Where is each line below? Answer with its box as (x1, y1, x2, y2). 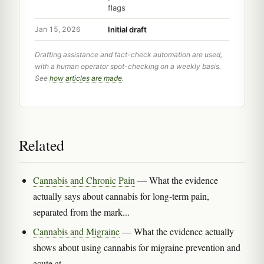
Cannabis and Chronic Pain (33, 173, 135, 186)
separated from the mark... (33, 205, 130, 218)
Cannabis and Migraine (33, 225, 120, 237)
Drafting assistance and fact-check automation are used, (35, 49, 222, 59)
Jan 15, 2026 (35, 25, 81, 34)
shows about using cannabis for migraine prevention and (33, 240, 240, 253)
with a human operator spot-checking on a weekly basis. (35, 61, 221, 71)
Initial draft (108, 24, 147, 34)
